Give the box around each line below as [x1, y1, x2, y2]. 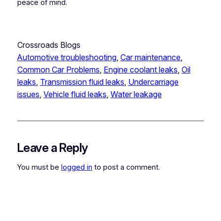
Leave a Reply [17, 141, 88, 155]
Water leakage [110, 89, 162, 100]
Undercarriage [128, 77, 179, 87]
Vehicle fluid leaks [43, 89, 107, 100]
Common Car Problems [17, 65, 100, 75]
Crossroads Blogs [17, 40, 80, 50]
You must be [17, 162, 61, 172]
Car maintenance [120, 52, 181, 63]
